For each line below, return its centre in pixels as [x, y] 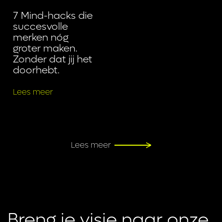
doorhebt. [36, 70]
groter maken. [45, 48]
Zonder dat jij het [53, 59]
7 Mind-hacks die [53, 16]
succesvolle [41, 27]
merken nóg [41, 37]
